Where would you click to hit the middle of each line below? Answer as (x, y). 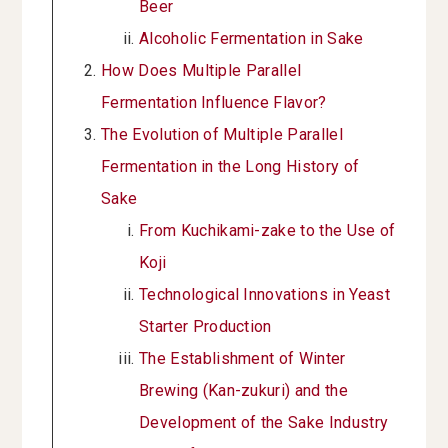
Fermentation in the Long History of (230, 167)
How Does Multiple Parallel (201, 71)
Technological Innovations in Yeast (264, 295)
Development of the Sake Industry (264, 423)
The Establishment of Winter (242, 359)
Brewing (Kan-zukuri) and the (243, 391)
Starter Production (205, 327)
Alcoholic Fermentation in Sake (251, 39)
